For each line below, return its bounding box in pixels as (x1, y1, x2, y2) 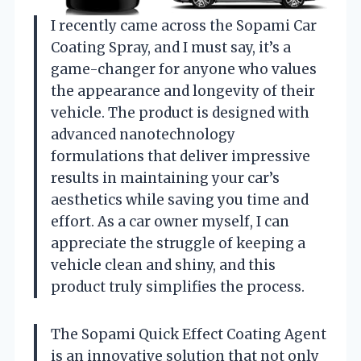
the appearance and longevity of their (51, 81, 315, 100)
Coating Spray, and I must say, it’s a (51, 38, 291, 56)
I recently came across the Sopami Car (51, 16, 317, 35)
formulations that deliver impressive (51, 147, 310, 165)
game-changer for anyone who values (51, 60, 317, 78)
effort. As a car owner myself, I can (51, 212, 289, 230)
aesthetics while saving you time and (51, 190, 309, 209)
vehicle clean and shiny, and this (51, 255, 276, 274)
